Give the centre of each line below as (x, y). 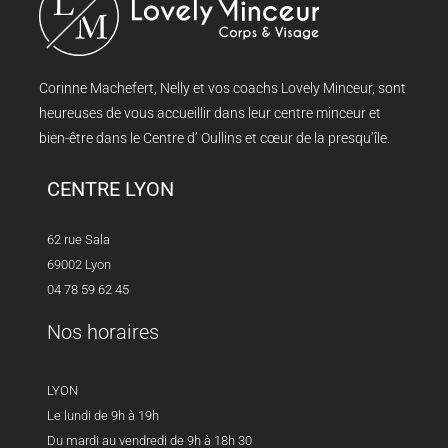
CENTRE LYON (111, 188)
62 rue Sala (79, 239)
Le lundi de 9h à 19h (103, 415)
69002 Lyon (79, 264)
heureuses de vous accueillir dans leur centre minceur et (210, 112)
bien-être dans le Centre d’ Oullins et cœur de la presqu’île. (215, 137)
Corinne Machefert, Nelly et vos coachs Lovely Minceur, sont (223, 87)
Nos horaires (103, 331)
